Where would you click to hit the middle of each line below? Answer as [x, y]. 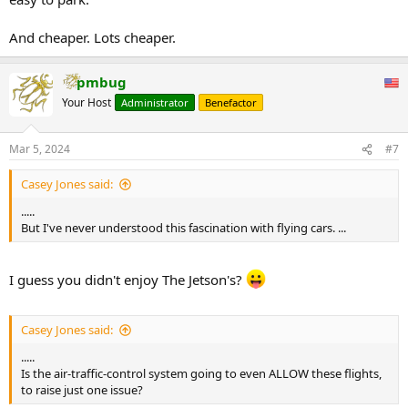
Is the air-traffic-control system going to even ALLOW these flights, [201, 374]
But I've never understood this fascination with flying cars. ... [184, 228]
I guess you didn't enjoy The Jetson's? [127, 279]
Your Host [87, 102]
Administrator [155, 102]
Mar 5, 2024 [40, 149]
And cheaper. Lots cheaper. [92, 37]
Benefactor [231, 102]
